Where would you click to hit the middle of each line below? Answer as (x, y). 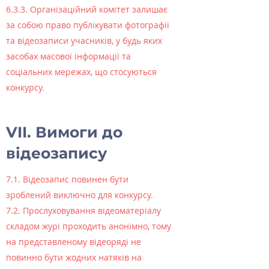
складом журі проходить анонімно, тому (89, 226)
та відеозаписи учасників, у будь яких (84, 41)
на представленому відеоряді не (74, 242)
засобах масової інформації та (68, 56)
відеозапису (56, 153)
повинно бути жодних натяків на (74, 257)
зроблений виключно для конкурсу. (80, 195)
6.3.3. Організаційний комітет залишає (87, 9)
